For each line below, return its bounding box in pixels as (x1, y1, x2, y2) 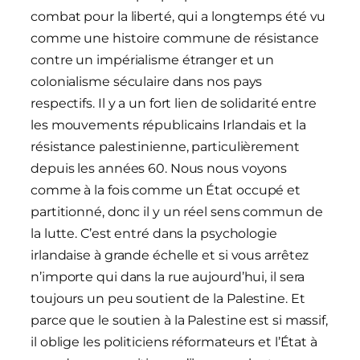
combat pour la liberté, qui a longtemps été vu (31, 9, 326, 25)
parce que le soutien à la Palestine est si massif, (31, 313, 328, 329)
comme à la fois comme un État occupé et (31, 182, 301, 198)
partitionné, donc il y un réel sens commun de (31, 204, 323, 220)
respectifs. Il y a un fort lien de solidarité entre (31, 96, 317, 112)
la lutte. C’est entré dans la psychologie (31, 226, 277, 242)
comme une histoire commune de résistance (31, 31, 319, 47)
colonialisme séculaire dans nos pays (31, 74, 263, 90)
